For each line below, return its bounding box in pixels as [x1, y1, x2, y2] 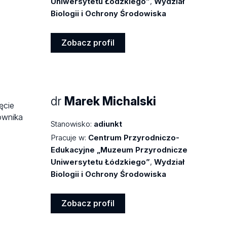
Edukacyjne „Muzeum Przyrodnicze [51, 145, 188, 155]
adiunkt [94, 119, 123, 129]
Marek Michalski [64, 94, 157, 108]
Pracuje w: [51, 133, 87, 143]
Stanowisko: [51, 119, 92, 129]
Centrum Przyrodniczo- [88, 133, 180, 143]
